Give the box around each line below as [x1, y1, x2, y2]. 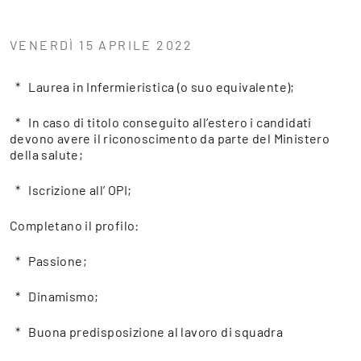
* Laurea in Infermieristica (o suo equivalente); [10, 79, 295, 95]
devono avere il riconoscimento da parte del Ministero [10, 131, 330, 147]
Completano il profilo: [10, 218, 139, 234]
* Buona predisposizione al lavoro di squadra [10, 324, 284, 340]
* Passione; [10, 253, 87, 269]
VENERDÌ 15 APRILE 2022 [10, 37, 193, 53]
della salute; [10, 147, 84, 163]
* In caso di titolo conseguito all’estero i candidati [10, 114, 312, 131]
